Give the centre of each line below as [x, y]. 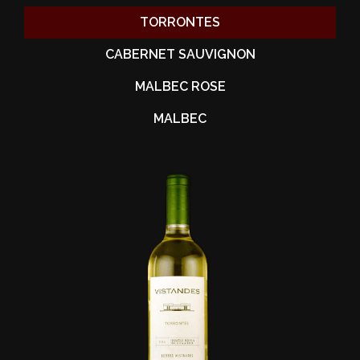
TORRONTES [180, 22]
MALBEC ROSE [180, 86]
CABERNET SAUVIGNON [180, 54]
